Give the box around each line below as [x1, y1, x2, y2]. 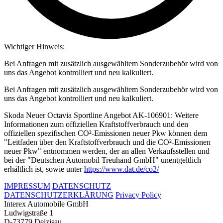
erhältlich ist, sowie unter [4, 165, 84, 174]
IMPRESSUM [4, 182, 50, 191]
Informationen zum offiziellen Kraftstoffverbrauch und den [4, 120, 188, 129]
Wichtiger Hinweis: [4, 42, 65, 51]
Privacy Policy [115, 191, 161, 200]
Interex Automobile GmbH [4, 200, 89, 209]
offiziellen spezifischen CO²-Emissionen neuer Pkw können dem [4, 129, 207, 138]
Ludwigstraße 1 [4, 209, 53, 218]
